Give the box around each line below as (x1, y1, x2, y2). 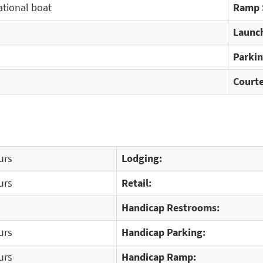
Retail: (122, 177, 151, 190)
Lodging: (122, 152, 162, 165)
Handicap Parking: (122, 226, 205, 239)
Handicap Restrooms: (122, 201, 220, 214)
